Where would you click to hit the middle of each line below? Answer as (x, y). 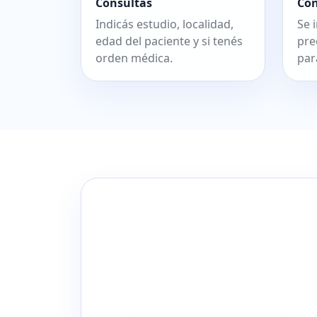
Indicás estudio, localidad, (165, 24)
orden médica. (134, 58)
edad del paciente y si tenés (169, 41)
